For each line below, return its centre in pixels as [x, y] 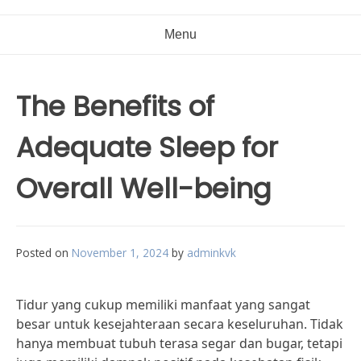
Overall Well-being [144, 189]
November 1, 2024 [120, 253]
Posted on [44, 253]
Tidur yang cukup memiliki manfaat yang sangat [163, 305]
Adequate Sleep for [147, 147]
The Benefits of [115, 106]
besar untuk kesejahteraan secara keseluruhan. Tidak [180, 324]
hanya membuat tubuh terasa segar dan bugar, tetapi [179, 343]
